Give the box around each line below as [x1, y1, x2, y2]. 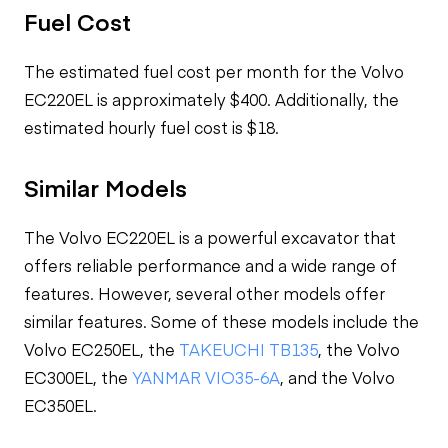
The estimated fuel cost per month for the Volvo [24, 60, 404, 82]
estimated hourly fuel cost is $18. [24, 116, 279, 138]
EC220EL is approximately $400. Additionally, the [24, 88, 399, 110]
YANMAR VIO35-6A [132, 366, 280, 388]
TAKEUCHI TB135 [179, 338, 318, 360]
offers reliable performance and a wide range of [24, 254, 397, 276]
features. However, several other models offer [24, 282, 385, 304]
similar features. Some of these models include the [24, 310, 419, 332]
